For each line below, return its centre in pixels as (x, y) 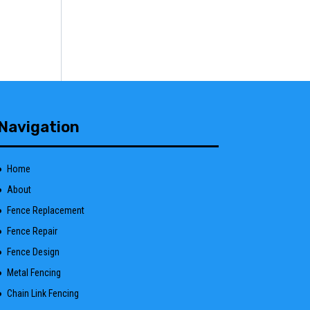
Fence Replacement (45, 210)
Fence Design (33, 252)
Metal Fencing (34, 273)
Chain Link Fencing (43, 293)
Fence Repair (32, 231)
